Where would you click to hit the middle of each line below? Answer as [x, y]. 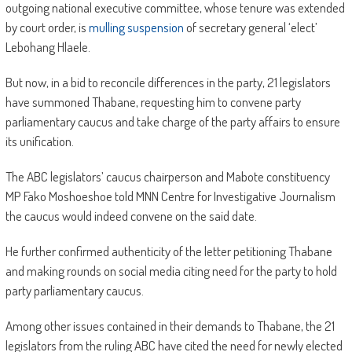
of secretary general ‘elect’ [250, 27]
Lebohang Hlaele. [48, 47]
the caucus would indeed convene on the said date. [131, 216]
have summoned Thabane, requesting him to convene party [153, 102]
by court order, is [47, 27]
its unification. [39, 141]
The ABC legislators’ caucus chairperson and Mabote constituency [167, 177]
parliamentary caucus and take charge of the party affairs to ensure [172, 122]
